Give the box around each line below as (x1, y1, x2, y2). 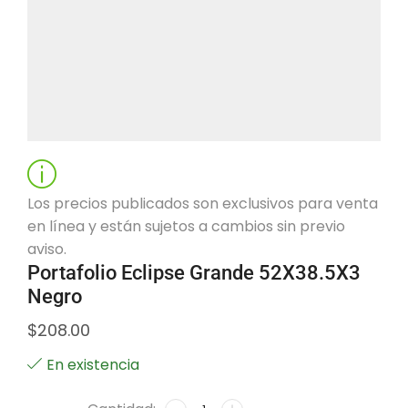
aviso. (27, 238, 66, 260)
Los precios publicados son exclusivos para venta (27, 192, 378, 214)
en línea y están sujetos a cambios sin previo (27, 215, 345, 237)
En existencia (46, 353, 139, 375)
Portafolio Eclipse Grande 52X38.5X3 (27, 260, 361, 284)
